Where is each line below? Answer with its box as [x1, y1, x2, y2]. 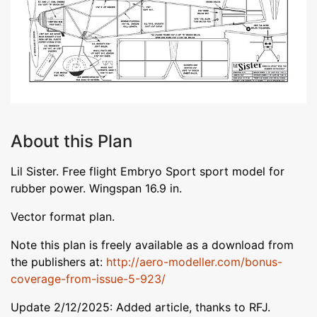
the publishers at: [11, 254, 106, 269]
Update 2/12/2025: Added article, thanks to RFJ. [11, 299, 270, 314]
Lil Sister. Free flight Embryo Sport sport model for [11, 163, 284, 178]
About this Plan [11, 130, 132, 151]
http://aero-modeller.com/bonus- [106, 254, 282, 269]
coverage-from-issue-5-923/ [11, 271, 166, 286]
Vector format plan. [11, 209, 115, 224]
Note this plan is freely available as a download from [11, 237, 294, 252]
